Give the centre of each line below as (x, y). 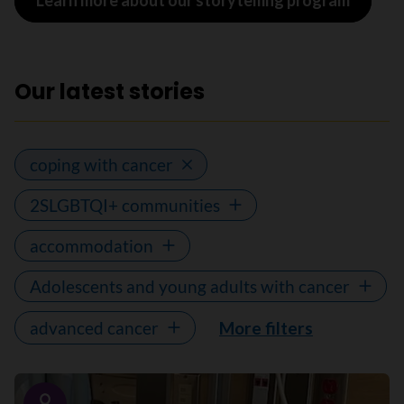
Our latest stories (110, 91)
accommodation (92, 245)
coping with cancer (101, 164)
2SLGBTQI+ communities (125, 205)
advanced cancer (94, 327)
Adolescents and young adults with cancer (190, 286)
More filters (266, 327)
